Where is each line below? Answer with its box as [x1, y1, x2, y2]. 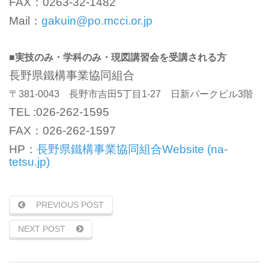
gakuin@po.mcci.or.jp [41, 14, 153, 27]
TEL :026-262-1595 [9, 105, 109, 118]
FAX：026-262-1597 [9, 124, 116, 137]
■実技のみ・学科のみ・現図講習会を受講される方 [9, 52, 226, 62]
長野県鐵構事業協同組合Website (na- [37, 142, 228, 156]
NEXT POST [18, 223, 65, 234]
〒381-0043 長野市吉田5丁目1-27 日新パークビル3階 [9, 88, 253, 99]
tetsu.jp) [9, 155, 50, 168]
